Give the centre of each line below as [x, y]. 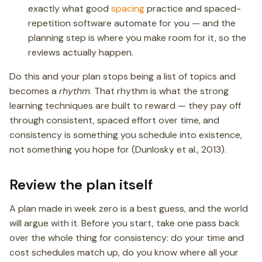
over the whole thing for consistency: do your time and [127, 238]
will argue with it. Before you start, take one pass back [125, 223]
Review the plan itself [81, 185]
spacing [128, 8]
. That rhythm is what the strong [159, 91]
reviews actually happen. [81, 52]
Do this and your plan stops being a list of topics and [123, 76]
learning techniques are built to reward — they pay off [125, 106]
